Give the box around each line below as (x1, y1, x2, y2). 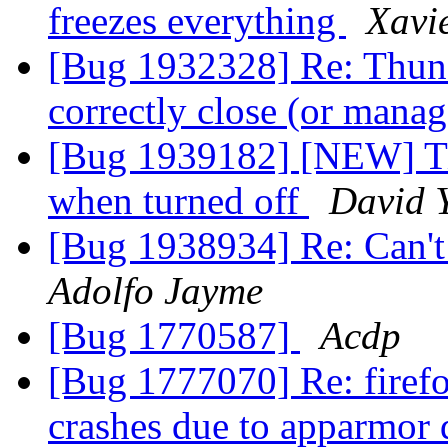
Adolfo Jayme (48, 269, 263, 313)
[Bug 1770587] (48, 314, 300, 358)
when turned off (48, 179, 309, 223)
